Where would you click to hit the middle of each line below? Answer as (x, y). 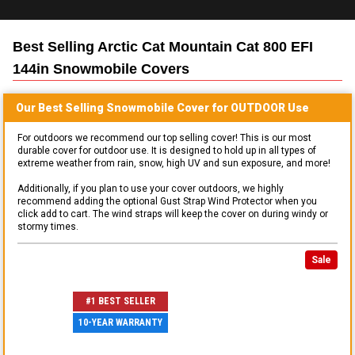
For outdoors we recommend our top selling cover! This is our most (164, 137)
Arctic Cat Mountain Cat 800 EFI (205, 46)
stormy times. (48, 226)
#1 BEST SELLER (120, 302)
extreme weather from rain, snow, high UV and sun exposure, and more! (174, 163)
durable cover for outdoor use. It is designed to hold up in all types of (167, 150)
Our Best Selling (61, 107)
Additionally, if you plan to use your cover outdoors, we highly (151, 188)
